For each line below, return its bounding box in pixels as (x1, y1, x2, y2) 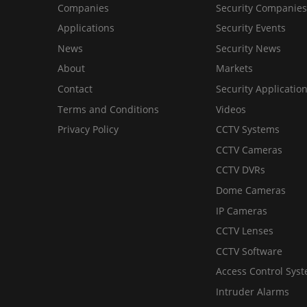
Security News (215, 41, 281, 55)
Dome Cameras (215, 184, 286, 197)
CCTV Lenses (215, 224, 273, 238)
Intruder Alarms (215, 284, 289, 298)
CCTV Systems (215, 123, 280, 136)
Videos (215, 102, 246, 116)
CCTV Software (215, 244, 282, 258)
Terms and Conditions (58, 102, 159, 116)
